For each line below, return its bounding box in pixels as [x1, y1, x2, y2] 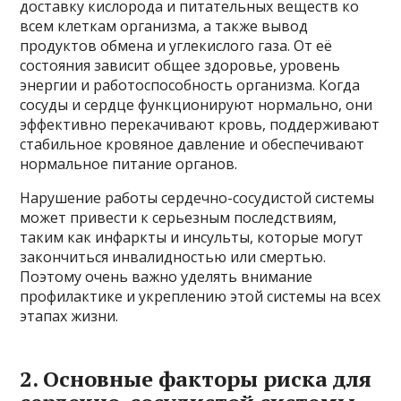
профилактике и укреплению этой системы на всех [20, 286, 381, 306]
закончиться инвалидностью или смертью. [20, 246, 327, 267]
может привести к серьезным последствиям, [20, 207, 337, 227]
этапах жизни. [20, 305, 119, 326]
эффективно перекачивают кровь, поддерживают [20, 114, 380, 134]
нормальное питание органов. [20, 153, 238, 174]
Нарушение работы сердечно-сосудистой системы [20, 187, 375, 208]
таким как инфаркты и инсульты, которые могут [20, 226, 364, 247]
